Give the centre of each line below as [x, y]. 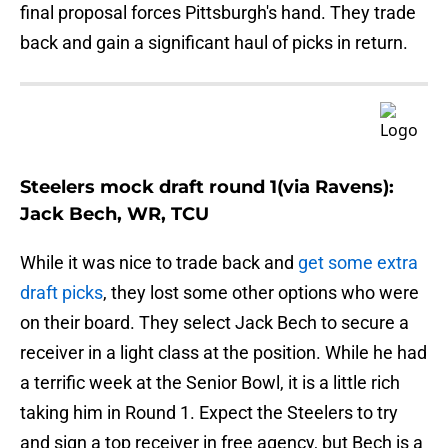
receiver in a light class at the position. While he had [223, 353]
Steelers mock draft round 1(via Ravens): [207, 187]
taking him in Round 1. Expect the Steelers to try [209, 413]
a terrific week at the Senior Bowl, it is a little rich [210, 383]
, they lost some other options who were [261, 293]
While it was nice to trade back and [157, 263]
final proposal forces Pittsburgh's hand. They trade [218, 13]
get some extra [356, 263]
